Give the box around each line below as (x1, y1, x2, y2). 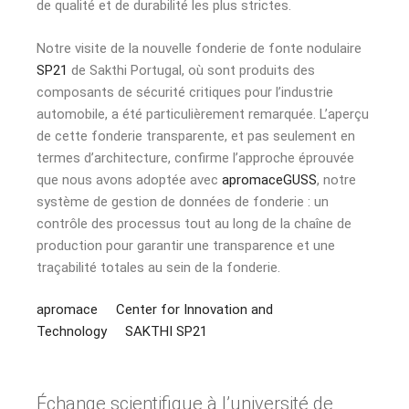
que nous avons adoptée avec (37, 171, 222, 188)
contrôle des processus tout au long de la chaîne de (37, 215, 351, 232)
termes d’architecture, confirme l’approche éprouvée (37, 149, 354, 166)
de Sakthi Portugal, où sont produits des (68, 61, 315, 79)
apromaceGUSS (222, 171, 317, 188)
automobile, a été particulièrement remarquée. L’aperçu (37, 105, 369, 122)
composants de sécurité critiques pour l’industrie (37, 83, 333, 100)
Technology (37, 323, 107, 341)
